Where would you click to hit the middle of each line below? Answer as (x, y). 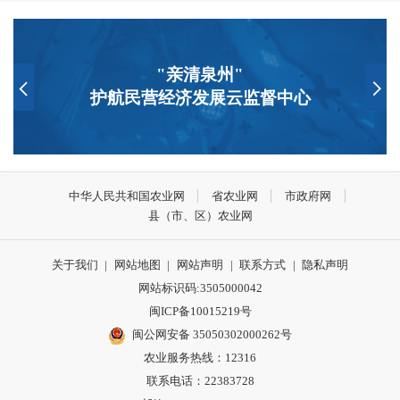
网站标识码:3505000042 (200, 287)
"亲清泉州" (200, 75)
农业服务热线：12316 (200, 357)
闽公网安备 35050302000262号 (212, 334)
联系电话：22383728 (200, 380)
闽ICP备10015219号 (200, 311)
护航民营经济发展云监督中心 (200, 98)
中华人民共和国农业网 (126, 196)
